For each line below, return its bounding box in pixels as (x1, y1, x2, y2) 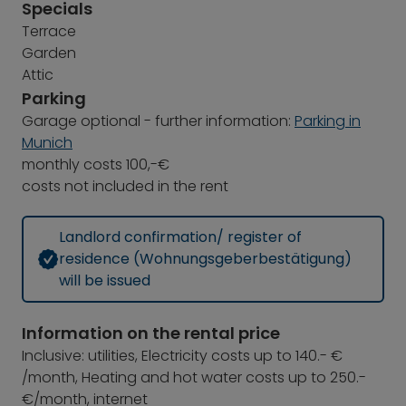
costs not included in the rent (22, 176, 228, 197)
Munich (22, 132, 72, 153)
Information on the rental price (22, 322, 280, 344)
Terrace (22, 21, 76, 42)
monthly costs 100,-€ (22, 154, 169, 175)
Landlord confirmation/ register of (59, 227, 302, 247)
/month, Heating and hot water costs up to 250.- (22, 367, 366, 388)
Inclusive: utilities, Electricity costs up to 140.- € (22, 345, 343, 366)
